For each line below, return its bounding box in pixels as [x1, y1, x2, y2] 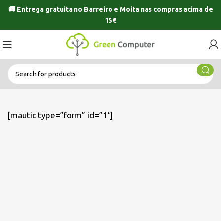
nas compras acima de [139, 5, 213, 13]
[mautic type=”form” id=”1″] [7, 110, 113, 120]
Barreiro [83, 5, 112, 13]
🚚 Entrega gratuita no [8, 5, 84, 13]
